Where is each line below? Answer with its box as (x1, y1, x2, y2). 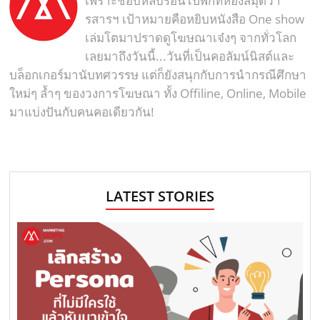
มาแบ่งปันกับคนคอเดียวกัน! (9, 103, 155, 120)
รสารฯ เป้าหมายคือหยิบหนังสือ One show (85, 10, 305, 27)
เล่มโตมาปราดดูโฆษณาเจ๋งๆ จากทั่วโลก (85, 29, 297, 46)
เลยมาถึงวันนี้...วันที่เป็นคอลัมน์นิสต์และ (85, 47, 295, 64)
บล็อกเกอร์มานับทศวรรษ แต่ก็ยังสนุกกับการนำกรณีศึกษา (9, 66, 307, 83)
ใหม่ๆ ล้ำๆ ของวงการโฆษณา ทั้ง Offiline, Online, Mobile (9, 84, 307, 101)
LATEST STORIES (105, 186, 214, 206)
